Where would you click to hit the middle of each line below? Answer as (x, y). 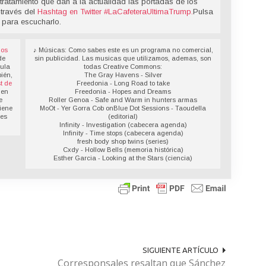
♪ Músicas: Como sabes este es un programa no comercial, (123, 50)
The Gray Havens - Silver (123, 75)
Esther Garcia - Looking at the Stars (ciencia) (123, 158)
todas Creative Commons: (123, 67)
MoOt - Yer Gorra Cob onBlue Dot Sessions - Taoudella (123, 108)
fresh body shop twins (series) (123, 142)
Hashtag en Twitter (71, 12)
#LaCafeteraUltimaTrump (148, 12)
